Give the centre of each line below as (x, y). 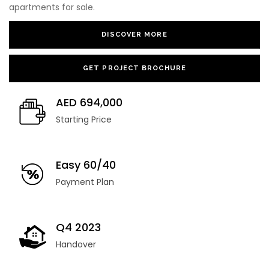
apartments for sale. (52, 8)
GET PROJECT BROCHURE (134, 68)
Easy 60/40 (86, 165)
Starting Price (84, 120)
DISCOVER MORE (134, 35)
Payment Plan (85, 182)
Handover (76, 245)
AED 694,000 (89, 103)
